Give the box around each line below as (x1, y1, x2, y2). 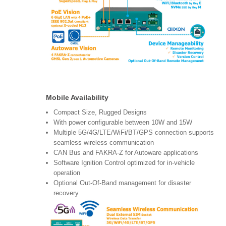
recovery (53, 189, 79, 197)
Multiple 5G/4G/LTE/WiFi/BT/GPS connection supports (53, 128, 214, 136)
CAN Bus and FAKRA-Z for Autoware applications (53, 148, 204, 156)
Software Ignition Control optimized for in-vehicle (53, 158, 195, 166)
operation (53, 168, 86, 177)
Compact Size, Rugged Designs (53, 108, 149, 116)
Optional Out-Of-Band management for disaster (53, 179, 191, 187)
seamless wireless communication (53, 138, 160, 146)
